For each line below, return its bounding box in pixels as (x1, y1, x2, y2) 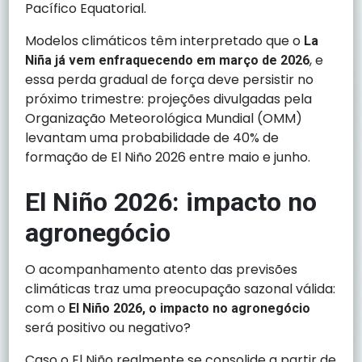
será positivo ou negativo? (25, 318, 192, 338)
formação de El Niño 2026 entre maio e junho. (25, 148, 311, 167)
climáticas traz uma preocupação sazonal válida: (25, 280, 336, 299)
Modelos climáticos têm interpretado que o (25, 32, 305, 51)
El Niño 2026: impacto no (25, 187, 318, 218)
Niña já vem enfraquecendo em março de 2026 (25, 53, 310, 69)
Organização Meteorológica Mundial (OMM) (25, 109, 303, 128)
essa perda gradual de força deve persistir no (25, 70, 314, 90)
